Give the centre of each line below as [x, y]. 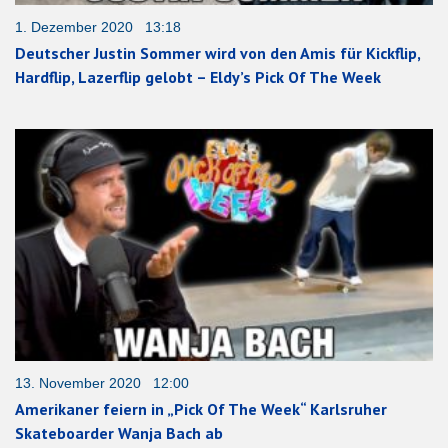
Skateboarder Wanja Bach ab [119, 433]
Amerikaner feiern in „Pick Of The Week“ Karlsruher [201, 409]
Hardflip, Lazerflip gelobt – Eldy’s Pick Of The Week [198, 76]
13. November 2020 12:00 [102, 383]
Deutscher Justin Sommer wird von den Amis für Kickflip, [217, 52]
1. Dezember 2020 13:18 [98, 26]
